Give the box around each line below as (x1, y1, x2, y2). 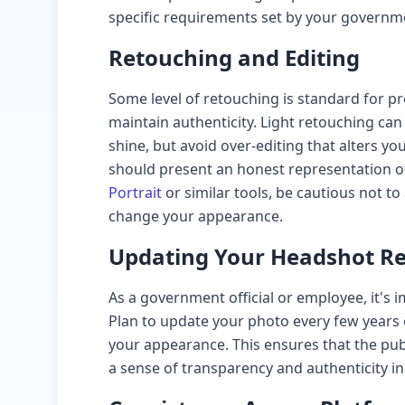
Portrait (108, 183, 162, 202)
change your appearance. (108, 206, 283, 226)
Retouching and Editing (108, 42, 360, 72)
